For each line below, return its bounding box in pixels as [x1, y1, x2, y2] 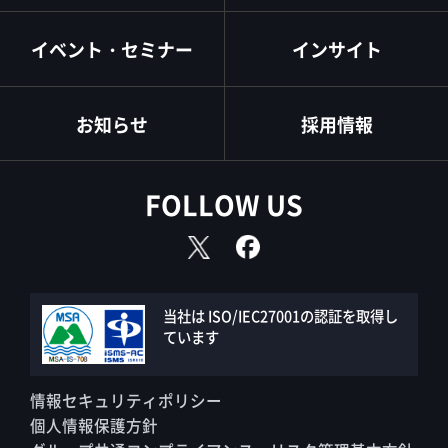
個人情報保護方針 [29, 413, 158, 436]
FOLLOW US [145, 185, 303, 225]
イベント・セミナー [31, 35, 193, 62]
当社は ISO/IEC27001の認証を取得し [162, 305, 398, 327]
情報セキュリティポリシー [29, 388, 222, 411]
